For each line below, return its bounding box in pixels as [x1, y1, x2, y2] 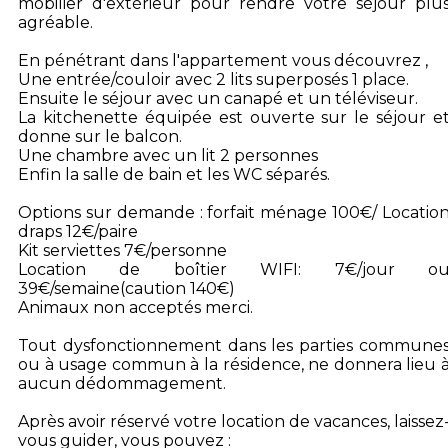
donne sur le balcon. [18, 127, 182, 146]
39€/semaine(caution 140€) [18, 279, 235, 298]
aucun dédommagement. [18, 374, 226, 393]
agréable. [18, 13, 93, 32]
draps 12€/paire [18, 222, 138, 241]
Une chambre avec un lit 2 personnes [18, 146, 318, 165]
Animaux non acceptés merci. [18, 298, 253, 317]
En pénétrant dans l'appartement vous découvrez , [18, 51, 428, 70]
